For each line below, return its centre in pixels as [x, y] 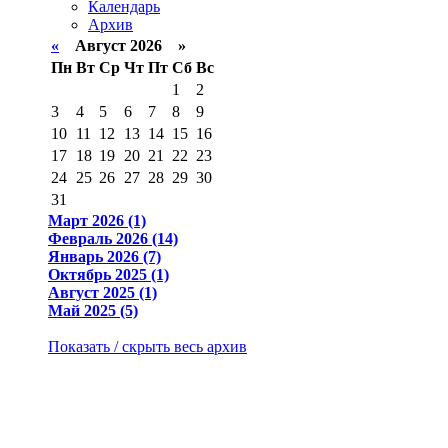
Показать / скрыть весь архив [147, 346]
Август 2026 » [122, 45]
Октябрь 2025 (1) [108, 274]
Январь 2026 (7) [104, 256]
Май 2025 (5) [93, 310]
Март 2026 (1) [97, 220]
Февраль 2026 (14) [113, 238]
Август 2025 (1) [102, 292]
